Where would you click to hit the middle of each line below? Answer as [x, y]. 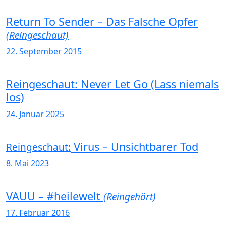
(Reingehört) [130, 196]
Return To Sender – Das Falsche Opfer [102, 21]
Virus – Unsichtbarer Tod [134, 146]
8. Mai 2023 [27, 163]
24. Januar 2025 [35, 114]
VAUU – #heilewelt [55, 196]
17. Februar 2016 [38, 213]
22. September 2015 [44, 51]
